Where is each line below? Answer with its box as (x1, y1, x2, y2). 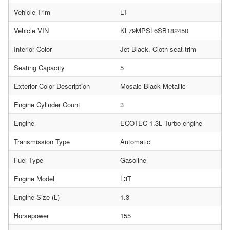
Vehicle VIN (14, 26, 49, 35)
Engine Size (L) (14, 192, 60, 202)
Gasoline (120, 155, 146, 165)
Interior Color (14, 44, 52, 54)
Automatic (120, 137, 150, 146)
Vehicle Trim (14, 7, 50, 17)
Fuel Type (14, 155, 43, 165)
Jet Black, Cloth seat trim (120, 44, 196, 54)
